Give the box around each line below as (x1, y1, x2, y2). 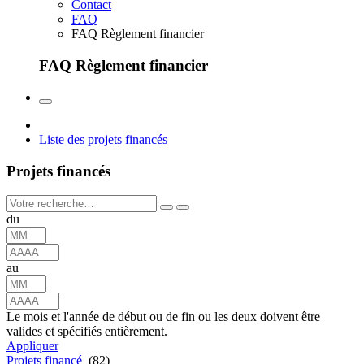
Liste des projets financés (39, 132, 167, 146)
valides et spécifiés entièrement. (6, 324, 167, 339)
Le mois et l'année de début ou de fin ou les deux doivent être (6, 310, 320, 324)
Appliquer (6, 339, 58, 353)
